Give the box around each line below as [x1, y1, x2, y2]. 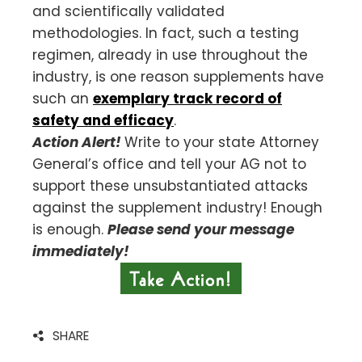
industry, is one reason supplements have [32, 66, 324, 86]
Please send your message [107, 219, 294, 239]
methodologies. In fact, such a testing [32, 23, 299, 43]
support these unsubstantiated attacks [32, 175, 308, 196]
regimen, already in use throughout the [32, 44, 308, 65]
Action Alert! [32, 132, 121, 152]
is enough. [32, 219, 107, 239]
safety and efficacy [32, 110, 174, 130]
